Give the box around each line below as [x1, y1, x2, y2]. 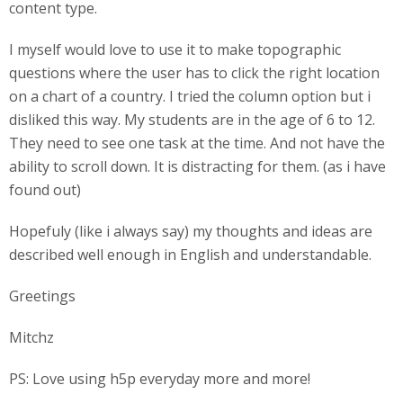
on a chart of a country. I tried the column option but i [9, 86, 371, 106]
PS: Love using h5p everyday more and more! [9, 369, 310, 389]
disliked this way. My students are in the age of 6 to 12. [9, 110, 375, 130]
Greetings [9, 286, 79, 306]
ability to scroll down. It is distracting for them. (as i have [9, 157, 386, 176]
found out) [9, 180, 81, 200]
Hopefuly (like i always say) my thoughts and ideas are [9, 221, 372, 241]
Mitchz [9, 327, 54, 347]
